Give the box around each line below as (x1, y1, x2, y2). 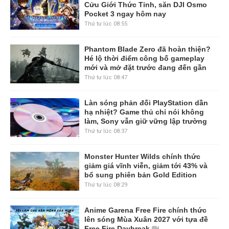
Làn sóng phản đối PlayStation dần (84, 98, 208, 107)
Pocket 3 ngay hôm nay (84, 9, 166, 18)
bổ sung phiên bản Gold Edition (84, 170, 197, 179)
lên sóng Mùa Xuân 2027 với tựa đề (84, 215, 208, 223)
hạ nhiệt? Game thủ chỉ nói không (84, 107, 204, 116)
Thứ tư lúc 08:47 (84, 74, 127, 81)
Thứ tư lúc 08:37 (84, 127, 127, 134)
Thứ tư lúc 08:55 (84, 20, 127, 27)
